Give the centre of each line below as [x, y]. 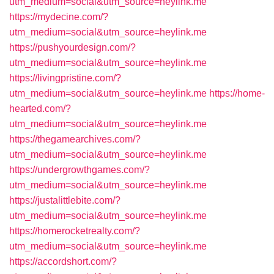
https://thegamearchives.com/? [75, 139]
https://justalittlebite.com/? [65, 200]
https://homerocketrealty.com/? [75, 231]
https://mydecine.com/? [59, 17]
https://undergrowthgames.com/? [80, 170]
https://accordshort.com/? [63, 261]
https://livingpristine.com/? [65, 78]
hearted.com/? [40, 109]
